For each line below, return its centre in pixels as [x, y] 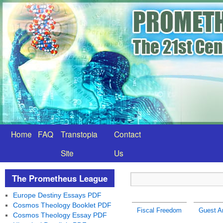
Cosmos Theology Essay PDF [60, 215]
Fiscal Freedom [159, 210]
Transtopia [79, 134]
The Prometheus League [60, 178]
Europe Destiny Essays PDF [57, 195]
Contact [127, 134]
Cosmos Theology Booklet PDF [62, 205]
